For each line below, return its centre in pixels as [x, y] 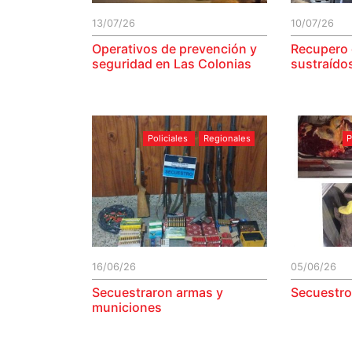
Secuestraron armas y [158, 292]
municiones [127, 307]
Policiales [167, 139]
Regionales [227, 139]
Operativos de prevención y [174, 48]
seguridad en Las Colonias [172, 63]
